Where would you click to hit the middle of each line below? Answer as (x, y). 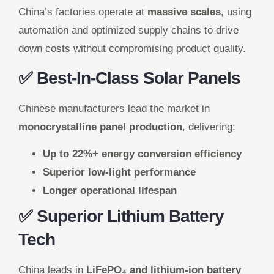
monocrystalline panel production (100, 127)
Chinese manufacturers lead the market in (114, 108)
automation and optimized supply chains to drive (128, 30)
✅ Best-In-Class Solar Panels (129, 78)
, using (236, 12)
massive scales (184, 12)
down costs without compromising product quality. (132, 48)
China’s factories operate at (83, 12)
